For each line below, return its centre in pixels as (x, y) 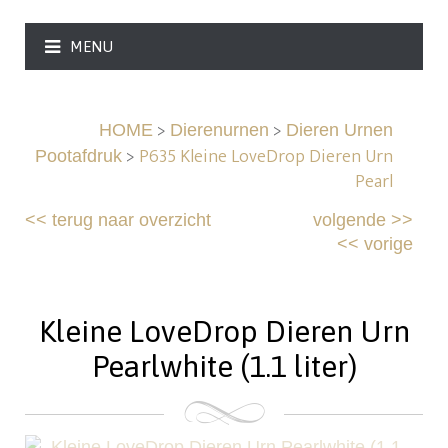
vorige (388, 244)
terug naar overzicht (132, 220)
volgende (349, 220)
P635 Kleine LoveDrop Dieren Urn (265, 157)
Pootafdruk (78, 156)
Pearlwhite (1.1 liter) (224, 366)
